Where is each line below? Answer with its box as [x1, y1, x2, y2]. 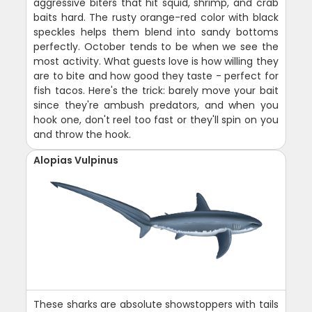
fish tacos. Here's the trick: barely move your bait [33, 84, 279, 98]
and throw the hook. [33, 127, 132, 142]
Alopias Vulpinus [33, 153, 119, 168]
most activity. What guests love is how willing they [33, 54, 279, 69]
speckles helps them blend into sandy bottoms [33, 25, 279, 40]
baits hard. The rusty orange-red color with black [33, 10, 279, 25]
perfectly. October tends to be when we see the [33, 40, 279, 54]
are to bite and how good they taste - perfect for [33, 69, 279, 84]
